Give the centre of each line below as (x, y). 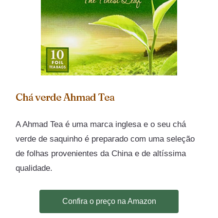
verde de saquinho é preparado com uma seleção (105, 139)
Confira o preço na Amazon (109, 201)
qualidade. (34, 168)
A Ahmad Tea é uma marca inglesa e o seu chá (101, 124)
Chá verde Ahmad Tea (65, 97)
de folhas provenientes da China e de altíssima (101, 153)
